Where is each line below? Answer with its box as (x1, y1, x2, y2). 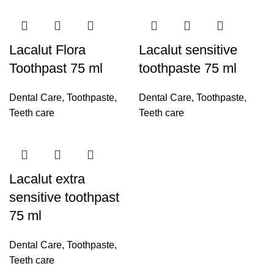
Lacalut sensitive (139, 42, 237, 57)
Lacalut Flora (9, 42, 86, 57)
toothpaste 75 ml (139, 61, 237, 76)
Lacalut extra (9, 171, 85, 187)
